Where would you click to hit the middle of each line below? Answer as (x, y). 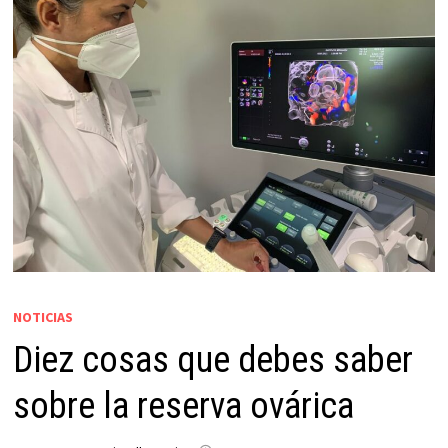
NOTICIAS (42, 316)
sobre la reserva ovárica (183, 405)
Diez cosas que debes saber (212, 359)
